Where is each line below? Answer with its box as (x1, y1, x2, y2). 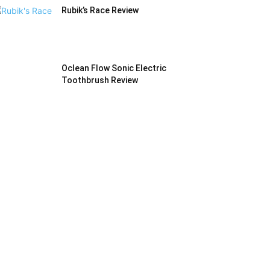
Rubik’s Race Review (61, 5, 139, 16)
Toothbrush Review (61, 75, 138, 86)
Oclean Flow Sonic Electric (61, 63, 166, 74)
